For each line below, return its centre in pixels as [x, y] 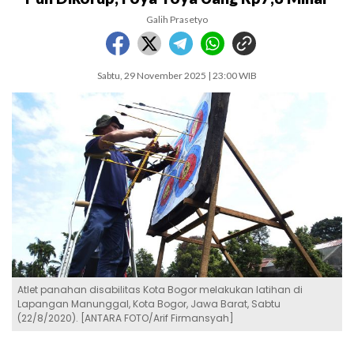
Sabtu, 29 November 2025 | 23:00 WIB [177, 75]
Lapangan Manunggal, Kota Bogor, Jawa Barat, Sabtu [149, 304]
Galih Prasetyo [177, 19]
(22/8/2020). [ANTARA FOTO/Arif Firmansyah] [126, 318]
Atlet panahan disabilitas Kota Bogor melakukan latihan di [160, 290]
